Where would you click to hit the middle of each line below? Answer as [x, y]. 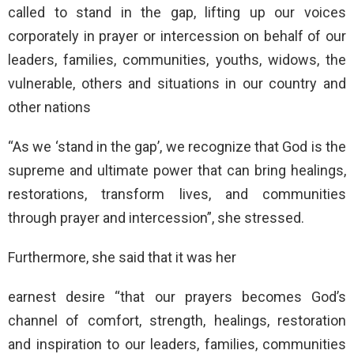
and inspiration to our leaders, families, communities [177, 344]
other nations [49, 107]
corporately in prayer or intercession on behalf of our [177, 36]
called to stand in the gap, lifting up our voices [177, 12]
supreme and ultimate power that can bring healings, [177, 170]
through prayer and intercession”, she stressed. [156, 217]
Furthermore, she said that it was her [122, 257]
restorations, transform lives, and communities [177, 194]
